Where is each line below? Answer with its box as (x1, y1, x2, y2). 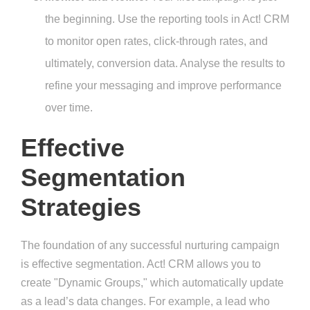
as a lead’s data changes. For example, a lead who (21, 295, 270, 308)
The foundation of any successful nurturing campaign (21, 239, 280, 252)
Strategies (21, 193, 141, 222)
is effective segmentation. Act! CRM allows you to (21, 258, 261, 271)
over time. (45, 102, 93, 114)
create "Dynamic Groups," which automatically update (21, 277, 284, 289)
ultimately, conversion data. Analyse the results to (45, 57, 285, 70)
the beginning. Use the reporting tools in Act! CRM (45, 13, 289, 26)
